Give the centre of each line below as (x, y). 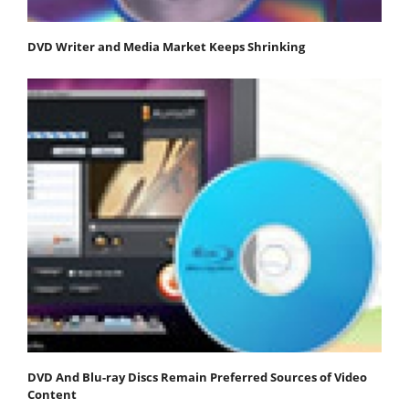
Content (52, 395)
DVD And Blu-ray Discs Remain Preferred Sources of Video (197, 378)
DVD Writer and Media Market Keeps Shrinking (166, 47)
